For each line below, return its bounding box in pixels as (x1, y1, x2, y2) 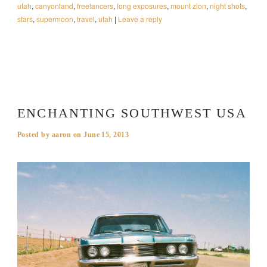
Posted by (17, 131, 52, 139)
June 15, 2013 (83, 131, 129, 139)
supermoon (36, 14, 73, 24)
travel (76, 14, 95, 24)
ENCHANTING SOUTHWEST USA (17, 105, 247, 121)
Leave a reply (117, 14, 162, 24)
